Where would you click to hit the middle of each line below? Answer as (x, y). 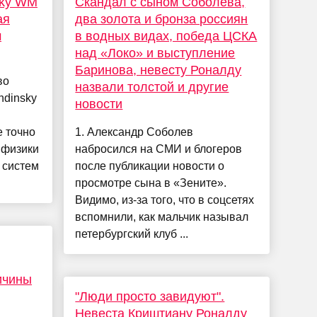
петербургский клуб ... (132, 234)
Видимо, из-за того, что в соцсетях (165, 200)
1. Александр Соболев (134, 132)
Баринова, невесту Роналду (158, 70)
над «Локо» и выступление (155, 53)
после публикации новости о (150, 166)
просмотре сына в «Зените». (151, 183)
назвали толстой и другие (152, 87)
